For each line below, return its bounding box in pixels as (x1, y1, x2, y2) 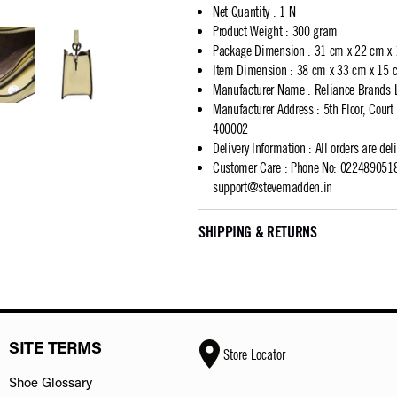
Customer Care (213, 160, 281, 175)
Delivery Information (213, 140, 306, 156)
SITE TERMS (9, 341, 102, 358)
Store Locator (222, 346, 285, 362)
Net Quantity (213, 4, 270, 19)
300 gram (292, 23, 339, 39)
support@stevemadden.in (213, 179, 332, 195)
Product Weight (213, 23, 283, 39)
